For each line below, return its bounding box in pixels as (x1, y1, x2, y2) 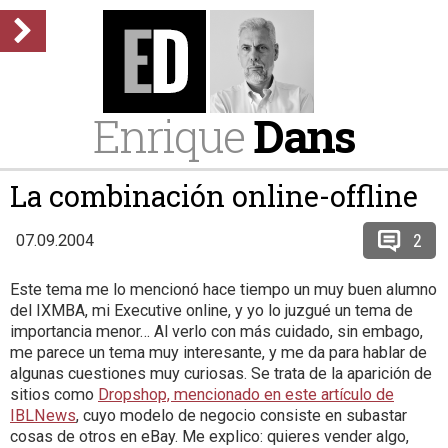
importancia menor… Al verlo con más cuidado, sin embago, (10, 322, 423, 341)
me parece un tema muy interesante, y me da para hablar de (10, 343, 427, 362)
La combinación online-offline (10, 177, 418, 215)
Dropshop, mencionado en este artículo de (98, 385, 394, 404)
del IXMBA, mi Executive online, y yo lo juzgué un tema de (10, 301, 413, 320)
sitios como (10, 385, 98, 404)
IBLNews (10, 406, 76, 425)
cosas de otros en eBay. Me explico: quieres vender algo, (10, 427, 409, 446)
